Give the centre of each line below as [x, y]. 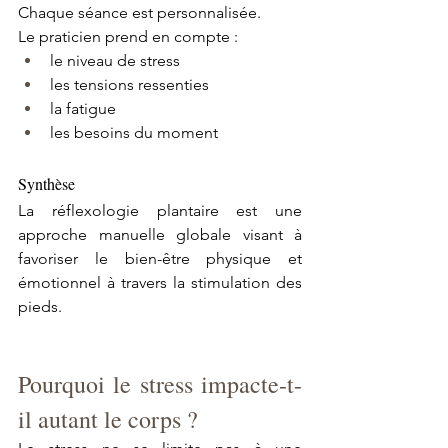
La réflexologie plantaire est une [160, 210]
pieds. [40, 306]
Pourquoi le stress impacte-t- [160, 383]
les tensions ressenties [129, 84]
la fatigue [83, 108]
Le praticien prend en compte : [128, 36]
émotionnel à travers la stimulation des [160, 282]
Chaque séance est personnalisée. [139, 12]
